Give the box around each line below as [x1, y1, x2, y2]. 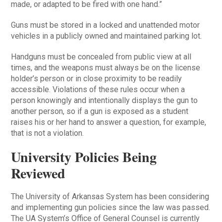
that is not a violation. [11, 128, 84, 138]
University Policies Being [11, 147, 157, 167]
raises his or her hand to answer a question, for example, [11, 117, 207, 127]
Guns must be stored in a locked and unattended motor [11, 20, 200, 30]
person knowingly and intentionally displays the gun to [11, 96, 198, 106]
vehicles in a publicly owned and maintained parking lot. [11, 31, 202, 41]
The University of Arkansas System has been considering [11, 192, 210, 202]
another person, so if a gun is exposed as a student [11, 107, 189, 116]
